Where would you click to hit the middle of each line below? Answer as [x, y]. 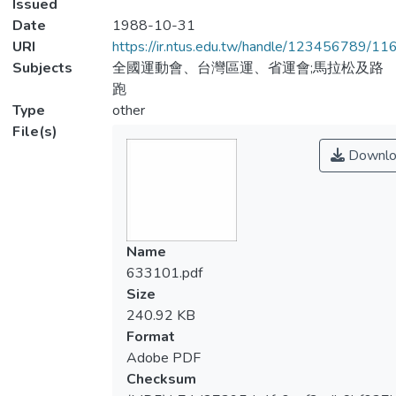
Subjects [42, 68]
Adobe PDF [163, 358]
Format [150, 336]
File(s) [35, 132]
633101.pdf [164, 273]
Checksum [161, 379]
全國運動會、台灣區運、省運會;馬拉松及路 [247, 68]
